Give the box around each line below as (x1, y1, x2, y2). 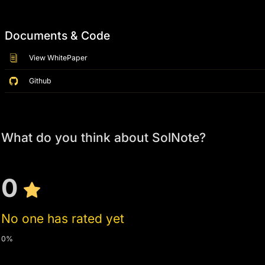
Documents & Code (4, 28, 110, 43)
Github (29, 76, 52, 86)
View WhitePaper (29, 53, 88, 63)
